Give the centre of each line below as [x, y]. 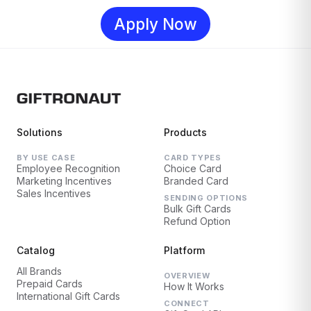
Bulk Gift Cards [197, 209]
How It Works [194, 287]
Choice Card [193, 169]
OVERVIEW [187, 276]
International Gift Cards [68, 296]
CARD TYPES [193, 158]
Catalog [36, 251]
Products [185, 133]
